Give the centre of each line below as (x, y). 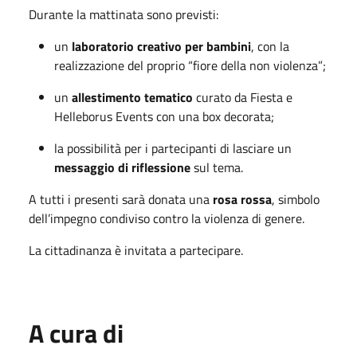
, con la (270, 46)
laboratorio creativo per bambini (161, 46)
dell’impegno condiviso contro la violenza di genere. (167, 218)
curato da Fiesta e (243, 97)
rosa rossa (242, 199)
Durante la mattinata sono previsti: (124, 14)
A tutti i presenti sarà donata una (121, 199)
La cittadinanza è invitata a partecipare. (136, 250)
